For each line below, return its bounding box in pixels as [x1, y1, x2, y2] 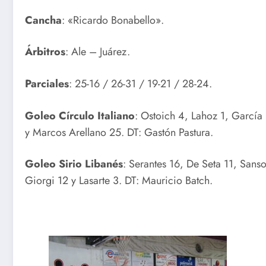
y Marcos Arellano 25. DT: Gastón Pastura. [25, 124, 213, 140]
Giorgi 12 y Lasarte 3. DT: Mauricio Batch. [25, 173, 213, 189]
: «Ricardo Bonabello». [62, 12, 164, 28]
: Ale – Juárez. [65, 44, 130, 60]
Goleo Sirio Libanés [25, 156, 123, 172]
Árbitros [25, 44, 65, 60]
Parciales [25, 76, 69, 92]
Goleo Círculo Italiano [25, 107, 135, 123]
